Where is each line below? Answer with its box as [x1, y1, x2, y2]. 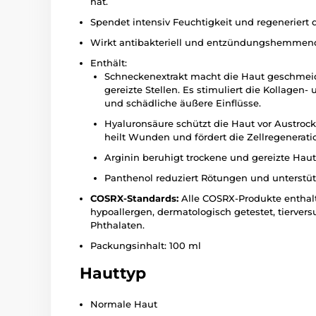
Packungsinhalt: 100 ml [90, 240, 201, 252]
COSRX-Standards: [90, 193, 178, 205]
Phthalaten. [90, 219, 145, 231]
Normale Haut [90, 298, 157, 310]
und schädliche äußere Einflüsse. [104, 97, 261, 109]
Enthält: [90, 57, 127, 69]
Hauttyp [80, 264, 146, 284]
